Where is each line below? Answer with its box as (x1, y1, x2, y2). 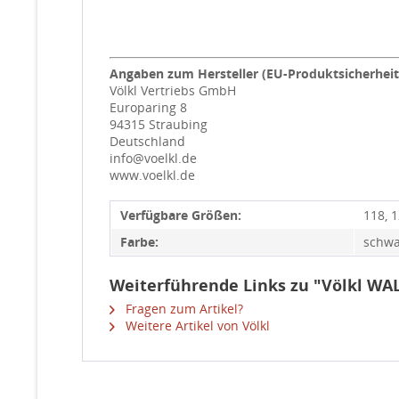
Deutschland (110, 133, 185, 150)
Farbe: (120, 233, 159, 250)
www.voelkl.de (110, 167, 195, 183)
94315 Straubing (110, 116, 208, 133)
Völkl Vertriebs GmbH (110, 82, 236, 99)
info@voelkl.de (110, 150, 197, 167)
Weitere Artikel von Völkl (122, 317, 270, 334)
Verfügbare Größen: (120, 207, 241, 224)
